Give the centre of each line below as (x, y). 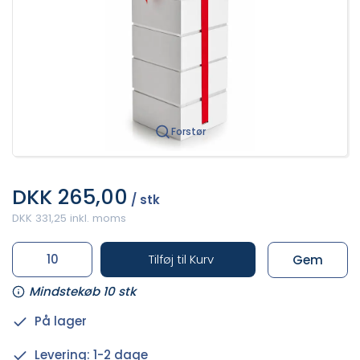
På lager (60, 321)
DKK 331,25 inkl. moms (69, 218)
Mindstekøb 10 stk (82, 292)
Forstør (188, 131)
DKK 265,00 (70, 196)
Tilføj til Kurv (181, 259)
